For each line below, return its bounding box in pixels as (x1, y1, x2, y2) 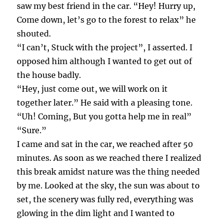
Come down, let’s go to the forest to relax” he (17, 15, 196, 25)
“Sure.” (17, 125, 47, 136)
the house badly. (17, 70, 81, 80)
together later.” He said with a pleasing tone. (17, 98, 193, 108)
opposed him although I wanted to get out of (17, 56, 192, 67)
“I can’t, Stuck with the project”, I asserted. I (17, 42, 193, 53)
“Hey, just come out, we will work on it (17, 84, 168, 94)
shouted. (17, 29, 51, 39)
